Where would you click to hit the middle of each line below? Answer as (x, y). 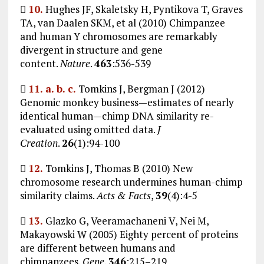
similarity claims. (58, 195)
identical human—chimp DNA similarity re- (117, 115)
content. (40, 63)
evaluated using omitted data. (88, 129)
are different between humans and (98, 247)
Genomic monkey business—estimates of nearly (127, 102)
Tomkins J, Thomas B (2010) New (118, 168)
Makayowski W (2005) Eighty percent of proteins (129, 234)
